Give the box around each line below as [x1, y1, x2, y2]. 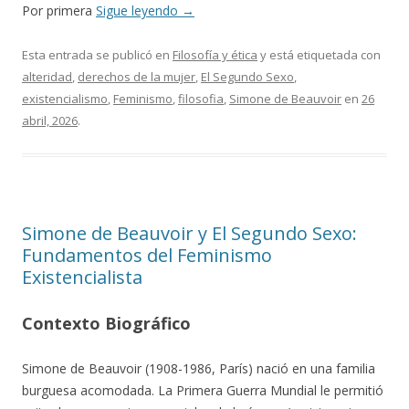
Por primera [22, 2, 96, 19]
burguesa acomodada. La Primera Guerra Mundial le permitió [22, 382, 383, 399]
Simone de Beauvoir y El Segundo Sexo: [22, 221, 357, 246]
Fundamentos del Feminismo [22, 243, 272, 267]
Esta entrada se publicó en [22, 47, 173, 63]
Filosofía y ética [173, 47, 257, 63]
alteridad [22, 68, 72, 85]
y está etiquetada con [257, 47, 381, 63]
